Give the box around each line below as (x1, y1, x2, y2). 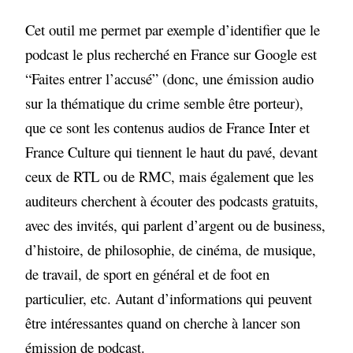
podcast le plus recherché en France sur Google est (25, 44, 318, 65)
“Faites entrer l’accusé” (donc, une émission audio (25, 69, 314, 89)
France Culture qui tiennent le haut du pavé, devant (25, 142, 318, 162)
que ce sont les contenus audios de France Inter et (25, 117, 310, 138)
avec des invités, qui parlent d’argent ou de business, (25, 215, 326, 236)
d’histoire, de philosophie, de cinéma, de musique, (25, 240, 317, 260)
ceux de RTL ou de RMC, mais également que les (25, 166, 314, 187)
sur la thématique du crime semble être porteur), (25, 93, 304, 113)
